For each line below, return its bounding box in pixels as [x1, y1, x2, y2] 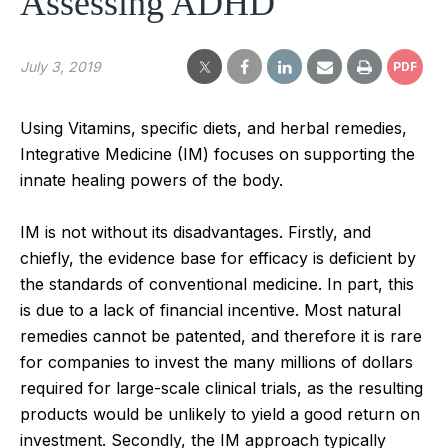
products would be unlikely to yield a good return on [20, 403, 420, 424]
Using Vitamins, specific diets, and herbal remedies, [20, 117, 407, 138]
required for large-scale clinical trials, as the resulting [20, 377, 423, 398]
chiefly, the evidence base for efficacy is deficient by [20, 247, 416, 268]
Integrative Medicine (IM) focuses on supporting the [20, 143, 415, 164]
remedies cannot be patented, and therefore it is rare [20, 325, 422, 346]
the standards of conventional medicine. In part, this [20, 273, 414, 294]
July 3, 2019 [20, 58, 101, 76]
